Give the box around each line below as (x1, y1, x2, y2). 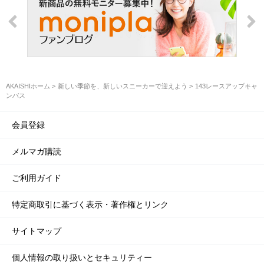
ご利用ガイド (12, 173, 61, 183)
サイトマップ (12, 226, 61, 236)
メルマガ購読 (12, 147, 61, 157)
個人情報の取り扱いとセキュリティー (12, 253, 152, 263)
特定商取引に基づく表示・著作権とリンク (12, 200, 169, 210)
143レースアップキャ (195, 82, 258, 90)
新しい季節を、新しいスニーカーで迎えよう (58, 82, 187, 90)
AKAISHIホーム (6, 82, 50, 90)
